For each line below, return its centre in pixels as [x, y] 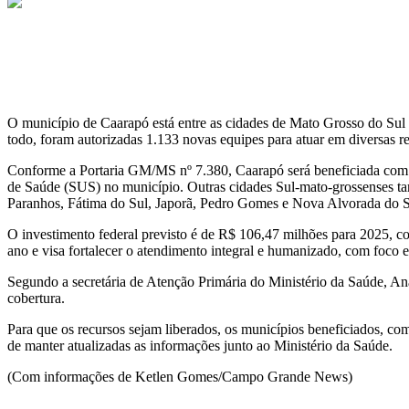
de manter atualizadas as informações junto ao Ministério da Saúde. [200, 345]
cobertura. [36, 298]
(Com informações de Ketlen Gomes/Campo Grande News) [180, 376]
